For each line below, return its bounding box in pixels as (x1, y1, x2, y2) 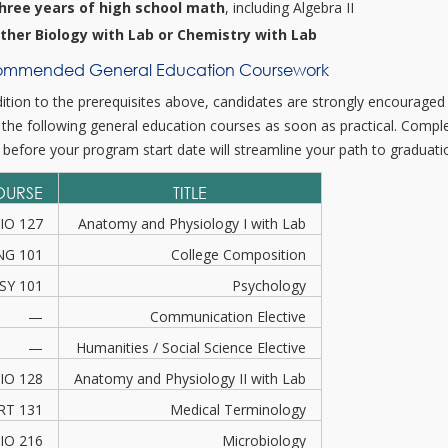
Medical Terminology (170, 400, 307, 419)
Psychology (232, 276, 307, 295)
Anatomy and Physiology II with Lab (74, 369, 307, 388)
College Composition (171, 245, 307, 264)
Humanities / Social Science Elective (76, 338, 307, 357)
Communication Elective (150, 307, 307, 326)
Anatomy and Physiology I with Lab (78, 214, 307, 233)
